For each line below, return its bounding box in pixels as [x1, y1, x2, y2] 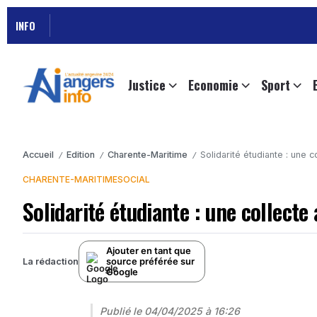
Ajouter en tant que [106, 245, 191, 257]
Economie [188, 76, 238, 95]
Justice [128, 76, 166, 95]
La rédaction [23, 255, 79, 267]
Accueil [23, 149, 54, 161]
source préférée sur [106, 255, 195, 267]
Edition [67, 149, 95, 161]
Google [106, 266, 138, 278]
